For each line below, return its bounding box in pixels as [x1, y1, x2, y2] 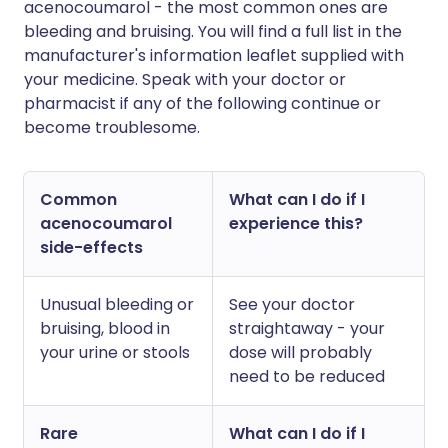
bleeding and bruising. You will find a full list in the [24, 20, 402, 43]
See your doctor [229, 293, 355, 316]
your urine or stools [40, 341, 190, 364]
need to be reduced [229, 365, 385, 388]
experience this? [229, 212, 363, 235]
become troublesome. [24, 116, 200, 139]
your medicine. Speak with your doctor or [24, 68, 346, 91]
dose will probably [229, 341, 372, 364]
